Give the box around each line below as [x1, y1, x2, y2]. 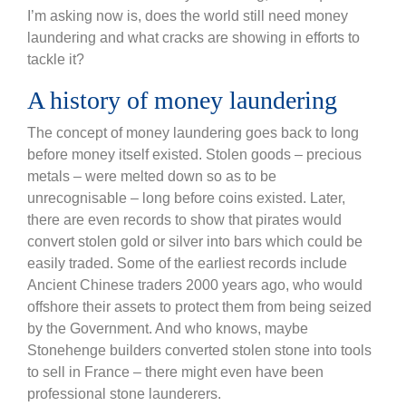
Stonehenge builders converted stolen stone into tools [27, 343, 372, 359]
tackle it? [27, 52, 84, 68]
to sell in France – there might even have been [27, 364, 324, 381]
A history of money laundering [27, 86, 337, 115]
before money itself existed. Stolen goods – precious [27, 147, 362, 163]
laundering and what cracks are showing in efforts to [27, 30, 360, 46]
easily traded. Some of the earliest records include [27, 256, 347, 272]
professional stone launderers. [27, 386, 221, 402]
